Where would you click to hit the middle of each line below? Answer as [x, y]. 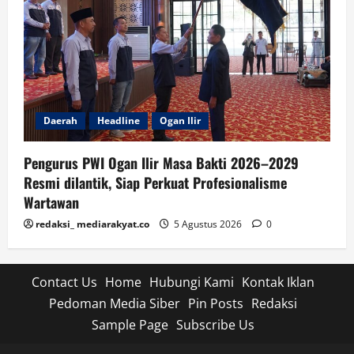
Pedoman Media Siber [115, 304]
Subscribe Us [215, 325]
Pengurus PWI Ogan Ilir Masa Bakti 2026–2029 [161, 163]
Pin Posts [216, 304]
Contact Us [64, 282]
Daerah [60, 121]
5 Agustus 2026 [208, 224]
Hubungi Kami [192, 282]
